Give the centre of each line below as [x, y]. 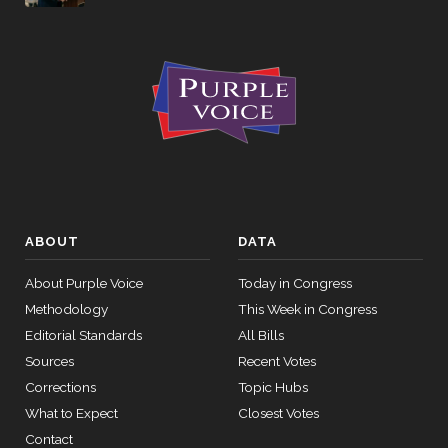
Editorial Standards [83, 335]
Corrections [60, 387]
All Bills [261, 335]
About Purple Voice [84, 283]
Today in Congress [295, 283]
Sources [49, 361]
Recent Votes [277, 361]
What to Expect [71, 413]
